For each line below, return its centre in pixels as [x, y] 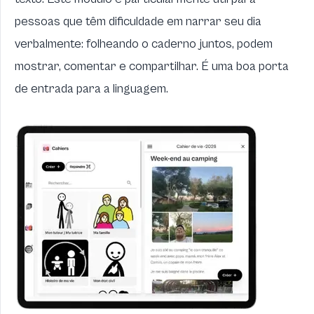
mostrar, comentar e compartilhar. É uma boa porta [152, 66]
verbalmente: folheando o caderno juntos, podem [144, 44]
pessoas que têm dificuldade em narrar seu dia [138, 21]
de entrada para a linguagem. [91, 89]
